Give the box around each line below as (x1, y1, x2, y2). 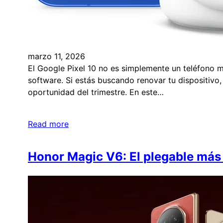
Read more (28, 119, 69, 129)
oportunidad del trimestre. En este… (28, 87, 164, 98)
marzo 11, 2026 (28, 51, 85, 62)
